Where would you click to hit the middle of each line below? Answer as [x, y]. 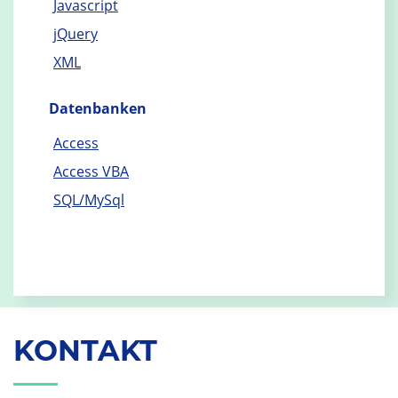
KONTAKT [85, 351]
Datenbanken [98, 108]
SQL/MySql [89, 199]
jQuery [76, 33]
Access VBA [91, 171]
